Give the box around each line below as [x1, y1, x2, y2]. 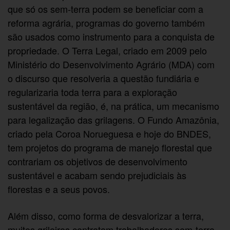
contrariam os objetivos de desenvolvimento [8, 155, 188, 168]
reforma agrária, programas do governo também [8, 16, 205, 30]
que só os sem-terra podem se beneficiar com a [8, 2, 204, 16]
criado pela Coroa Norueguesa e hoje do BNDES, [8, 127, 212, 141]
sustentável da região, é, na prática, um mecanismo [8, 99, 220, 113]
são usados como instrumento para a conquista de [8, 30, 215, 44]
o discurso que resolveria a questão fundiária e [8, 71, 200, 85]
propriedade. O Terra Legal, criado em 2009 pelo [8, 44, 207, 57]
